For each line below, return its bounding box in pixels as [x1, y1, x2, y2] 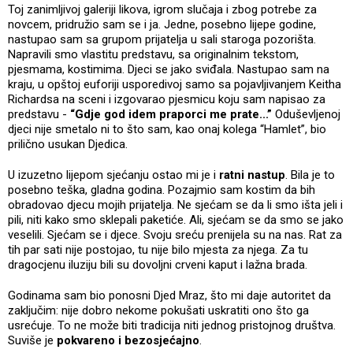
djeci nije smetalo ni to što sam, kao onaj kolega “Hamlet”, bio [8, 121, 326, 136]
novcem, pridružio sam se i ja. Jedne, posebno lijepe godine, [8, 17, 316, 32]
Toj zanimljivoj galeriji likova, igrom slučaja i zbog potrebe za [8, 2, 317, 17]
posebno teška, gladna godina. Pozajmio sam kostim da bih [8, 182, 315, 197]
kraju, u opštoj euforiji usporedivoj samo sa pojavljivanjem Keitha [8, 76, 341, 91]
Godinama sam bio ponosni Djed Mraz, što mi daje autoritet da [8, 288, 331, 303]
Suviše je [8, 333, 57, 347]
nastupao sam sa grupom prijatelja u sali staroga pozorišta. [8, 32, 316, 46]
